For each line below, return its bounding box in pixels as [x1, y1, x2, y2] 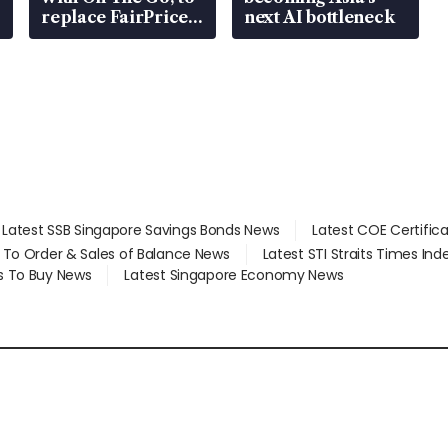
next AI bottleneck [243, 7, 395, 28]
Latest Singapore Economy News [124, 265, 344, 286]
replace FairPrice [41, 7, 188, 28]
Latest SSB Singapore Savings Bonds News [2, 220, 280, 241]
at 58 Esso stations [41, 27, 188, 48]
